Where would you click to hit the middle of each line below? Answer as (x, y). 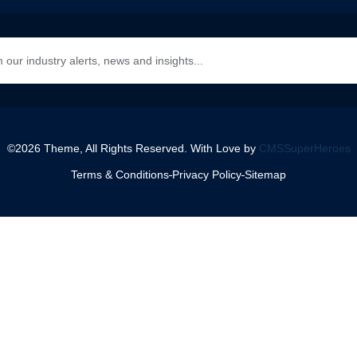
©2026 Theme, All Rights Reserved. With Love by (133, 148)
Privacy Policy (207, 175)
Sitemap (265, 175)
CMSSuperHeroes (304, 148)
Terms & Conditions (120, 175)
